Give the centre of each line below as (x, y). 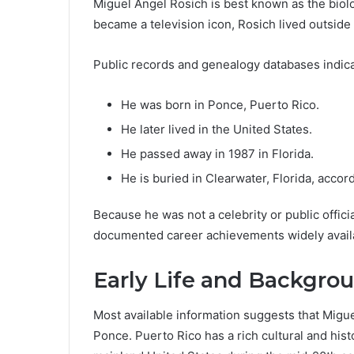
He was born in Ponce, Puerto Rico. (220, 104)
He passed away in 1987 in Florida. (217, 153)
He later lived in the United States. (217, 129)
